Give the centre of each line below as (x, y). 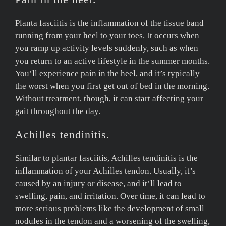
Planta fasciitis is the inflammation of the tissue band (109, 23)
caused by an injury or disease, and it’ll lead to (98, 183)
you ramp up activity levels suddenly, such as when (107, 48)
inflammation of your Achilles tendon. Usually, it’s (105, 171)
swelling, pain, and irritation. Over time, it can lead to (110, 196)
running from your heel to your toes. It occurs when (107, 35)
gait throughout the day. (58, 111)
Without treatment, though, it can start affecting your (109, 98)
